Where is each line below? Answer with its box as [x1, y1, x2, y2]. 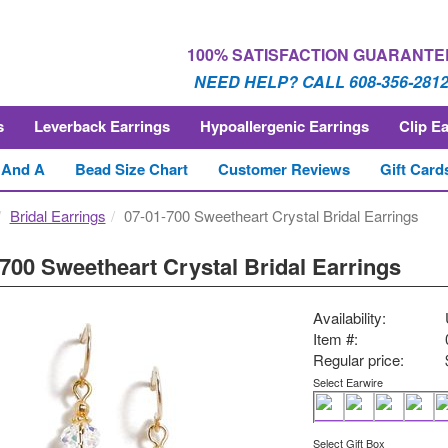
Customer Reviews [218, 158, 350, 180]
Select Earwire [312, 374, 383, 390]
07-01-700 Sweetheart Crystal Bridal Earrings [123, 205, 419, 226]
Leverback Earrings [33, 115, 170, 137]
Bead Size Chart [75, 158, 188, 180]
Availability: [312, 307, 386, 328]
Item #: [312, 328, 358, 349]
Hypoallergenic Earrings [199, 115, 369, 137]
